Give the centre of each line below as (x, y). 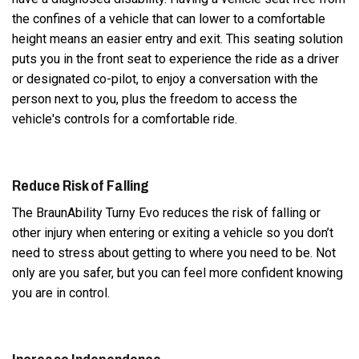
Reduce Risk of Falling (81, 185)
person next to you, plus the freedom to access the (155, 99)
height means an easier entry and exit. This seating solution (177, 38)
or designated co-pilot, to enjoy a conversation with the (165, 79)
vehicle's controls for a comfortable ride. (125, 119)
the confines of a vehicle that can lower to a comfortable (169, 18)
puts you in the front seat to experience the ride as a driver (175, 58)
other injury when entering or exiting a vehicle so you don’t (173, 232)
